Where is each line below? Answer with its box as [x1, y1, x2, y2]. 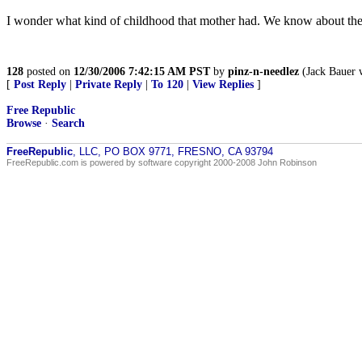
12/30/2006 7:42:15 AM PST [74, 65, 210, 78]
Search [52, 117, 85, 129]
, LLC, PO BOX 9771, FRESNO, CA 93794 [73, 145, 273, 158]
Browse [6, 117, 41, 129]
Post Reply [14, 78, 66, 90]
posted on [23, 65, 74, 78]
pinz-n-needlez [228, 65, 299, 78]
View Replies [192, 78, 254, 90]
